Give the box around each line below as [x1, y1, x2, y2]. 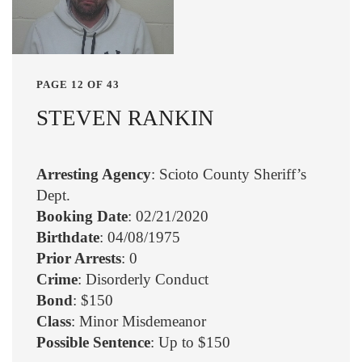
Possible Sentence [36, 334, 150, 351]
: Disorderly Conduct [78, 271, 208, 288]
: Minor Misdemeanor [71, 313, 206, 330]
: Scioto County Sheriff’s [151, 166, 306, 183]
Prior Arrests [36, 250, 121, 267]
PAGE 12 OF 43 [36, 78, 120, 90]
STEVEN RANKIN [36, 105, 214, 130]
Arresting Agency [36, 166, 151, 183]
